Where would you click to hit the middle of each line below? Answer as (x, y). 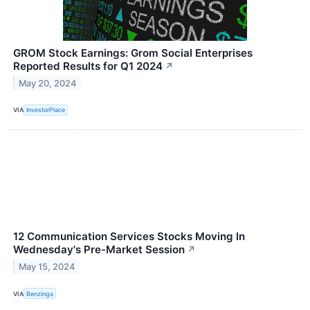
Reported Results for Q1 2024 (88, 66)
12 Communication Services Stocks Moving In (129, 236)
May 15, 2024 (47, 266)
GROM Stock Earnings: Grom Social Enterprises (133, 53)
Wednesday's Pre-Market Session (99, 249)
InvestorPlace (46, 110)
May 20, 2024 (48, 83)
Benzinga (40, 293)
